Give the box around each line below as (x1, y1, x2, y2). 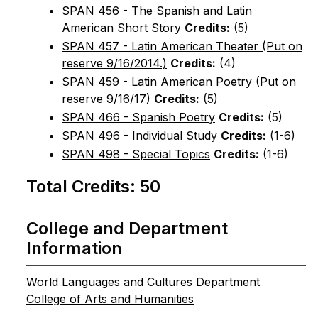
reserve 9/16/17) (62, 92, 150, 106)
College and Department (26, 218, 228, 238)
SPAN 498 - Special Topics (62, 147, 210, 161)
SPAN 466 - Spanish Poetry (62, 110, 215, 124)
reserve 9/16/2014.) (62, 56, 167, 70)
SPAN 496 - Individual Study (62, 128, 217, 143)
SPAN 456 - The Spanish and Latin (62, 4, 252, 18)
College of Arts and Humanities (26, 292, 194, 306)
